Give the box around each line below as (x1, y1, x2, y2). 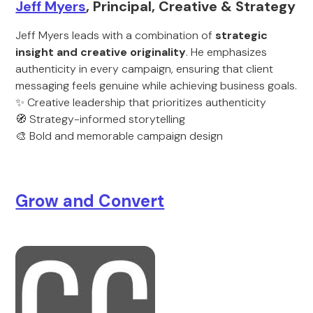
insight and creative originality (15, 45, 187, 59)
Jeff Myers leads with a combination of (15, 28, 216, 43)
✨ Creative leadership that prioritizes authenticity (15, 95, 267, 110)
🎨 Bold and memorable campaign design (15, 129, 224, 143)
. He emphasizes (186, 45, 268, 59)
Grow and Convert (15, 190, 165, 212)
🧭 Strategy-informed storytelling (15, 112, 186, 126)
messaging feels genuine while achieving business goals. (15, 78, 298, 93)
